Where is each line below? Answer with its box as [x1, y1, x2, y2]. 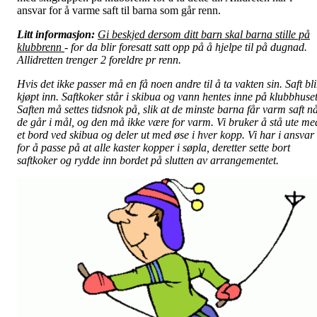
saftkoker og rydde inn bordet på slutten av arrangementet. [17, 154, 279, 166]
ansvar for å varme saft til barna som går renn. [17, 4, 221, 16]
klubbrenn [17, 40, 64, 53]
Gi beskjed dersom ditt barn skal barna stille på [98, 28, 310, 40]
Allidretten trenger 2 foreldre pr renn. [17, 53, 181, 66]
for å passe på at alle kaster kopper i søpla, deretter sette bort [17, 141, 290, 154]
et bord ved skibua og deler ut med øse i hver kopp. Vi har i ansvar [17, 128, 314, 141]
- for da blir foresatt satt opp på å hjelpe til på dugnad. [64, 40, 307, 53]
